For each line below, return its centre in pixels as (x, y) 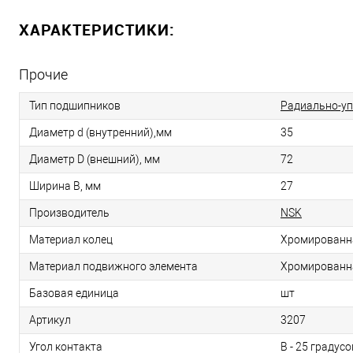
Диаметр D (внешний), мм (95, 160)
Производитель (69, 213)
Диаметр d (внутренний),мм (100, 133)
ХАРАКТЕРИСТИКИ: (97, 30)
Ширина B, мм (65, 186)
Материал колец (71, 240)
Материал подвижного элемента (113, 267)
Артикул (50, 320)
